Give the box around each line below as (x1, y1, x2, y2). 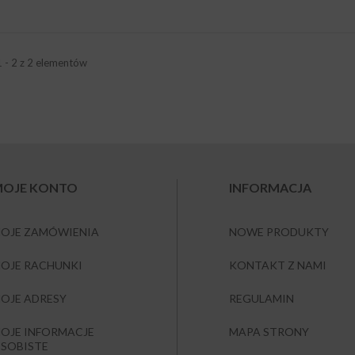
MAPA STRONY (229, 324, 309, 338)
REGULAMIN (229, 291, 294, 305)
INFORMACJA (229, 179, 311, 195)
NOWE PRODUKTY (229, 224, 329, 239)
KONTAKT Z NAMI (229, 258, 326, 272)
